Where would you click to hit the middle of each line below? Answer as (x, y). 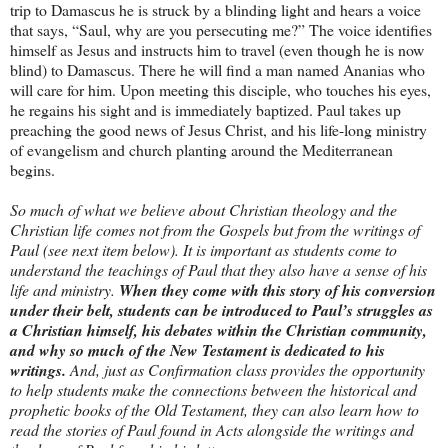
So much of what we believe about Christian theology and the (203, 210)
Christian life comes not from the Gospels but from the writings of (215, 230)
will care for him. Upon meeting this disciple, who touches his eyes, (220, 90)
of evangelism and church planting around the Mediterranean (201, 150)
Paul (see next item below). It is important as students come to (203, 250)
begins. (35, 170)
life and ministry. (64, 290)
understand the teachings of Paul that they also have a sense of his (218, 270)
